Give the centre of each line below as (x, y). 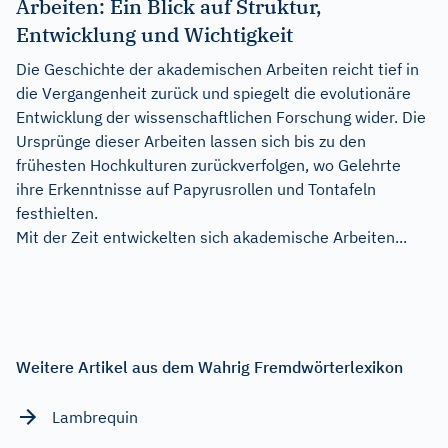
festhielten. (57, 212)
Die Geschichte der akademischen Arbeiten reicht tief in (217, 68)
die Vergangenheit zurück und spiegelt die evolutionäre (213, 92)
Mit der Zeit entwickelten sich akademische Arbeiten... (211, 236)
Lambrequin (95, 416)
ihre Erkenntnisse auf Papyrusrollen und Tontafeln (196, 188)
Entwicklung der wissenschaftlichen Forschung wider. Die (221, 116)
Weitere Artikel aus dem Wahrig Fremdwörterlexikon (209, 366)
